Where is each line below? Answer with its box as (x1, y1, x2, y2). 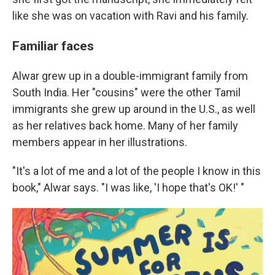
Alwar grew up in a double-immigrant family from (12, 69, 248, 83)
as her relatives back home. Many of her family (12, 119, 238, 133)
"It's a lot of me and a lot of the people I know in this (12, 165, 261, 178)
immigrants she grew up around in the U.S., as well (12, 103, 255, 116)
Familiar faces (12, 38, 94, 54)
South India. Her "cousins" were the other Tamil (12, 86, 241, 99)
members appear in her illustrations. (12, 136, 187, 149)
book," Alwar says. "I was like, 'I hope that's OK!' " (12, 181, 244, 195)
